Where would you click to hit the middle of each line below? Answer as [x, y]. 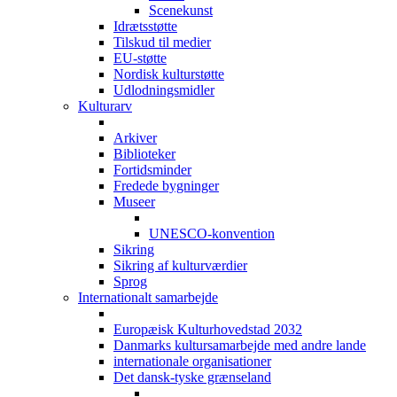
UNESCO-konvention [212, 234]
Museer [134, 202]
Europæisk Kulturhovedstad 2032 [208, 330]
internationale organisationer [192, 362]
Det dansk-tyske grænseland [192, 378]
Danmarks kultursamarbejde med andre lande [240, 346]
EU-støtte [140, 58]
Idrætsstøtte [145, 27]
